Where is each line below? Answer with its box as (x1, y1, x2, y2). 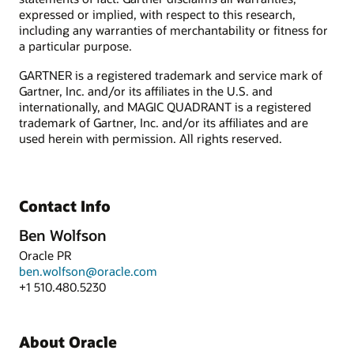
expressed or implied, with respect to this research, (19, 6, 296, 23)
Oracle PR (19, 247, 71, 263)
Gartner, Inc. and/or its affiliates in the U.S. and (19, 82, 273, 99)
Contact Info (19, 195, 111, 216)
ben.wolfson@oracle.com (19, 262, 157, 279)
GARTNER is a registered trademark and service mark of (19, 66, 322, 83)
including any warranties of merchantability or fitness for (19, 22, 328, 39)
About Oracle (19, 331, 117, 352)
